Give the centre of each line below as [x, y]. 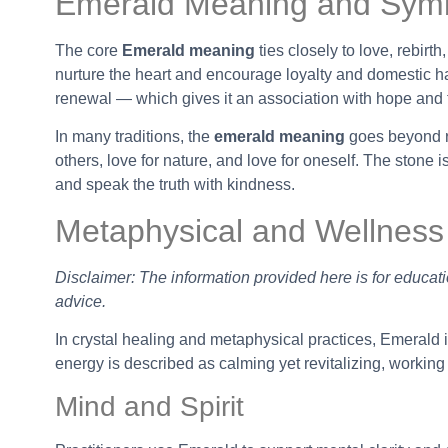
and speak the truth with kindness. [175, 185]
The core [88, 50]
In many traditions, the [134, 137]
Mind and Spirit [149, 407]
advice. [80, 301]
